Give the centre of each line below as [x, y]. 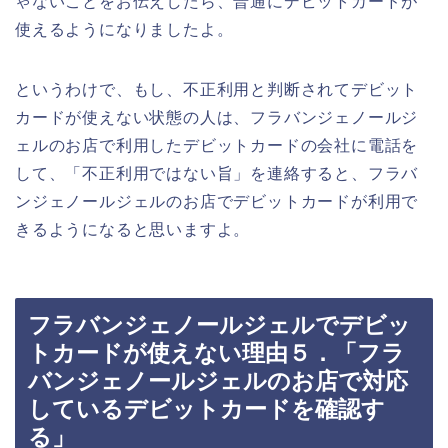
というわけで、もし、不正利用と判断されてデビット [217, 89]
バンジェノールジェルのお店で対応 [218, 381]
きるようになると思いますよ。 [133, 229]
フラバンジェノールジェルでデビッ [219, 325]
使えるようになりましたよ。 [124, 29]
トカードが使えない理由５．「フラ [216, 353]
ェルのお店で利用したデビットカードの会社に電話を [217, 145]
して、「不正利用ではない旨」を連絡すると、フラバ [217, 173]
